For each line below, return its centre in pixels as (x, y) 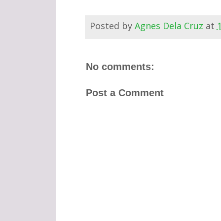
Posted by (112, 26)
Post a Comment (125, 93)
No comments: (120, 67)
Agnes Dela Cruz (169, 26)
